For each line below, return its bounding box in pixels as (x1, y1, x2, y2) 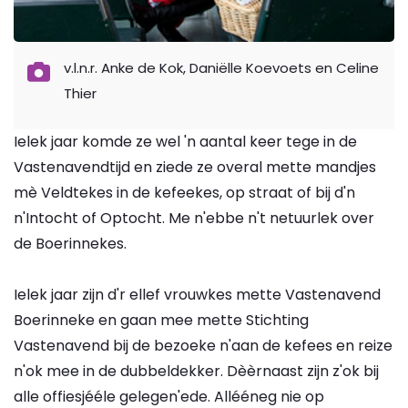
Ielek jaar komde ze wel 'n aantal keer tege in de (14, 130, 357, 152)
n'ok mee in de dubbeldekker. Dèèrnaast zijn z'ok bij (14, 360, 379, 382)
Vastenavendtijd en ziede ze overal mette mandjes (14, 156, 376, 178)
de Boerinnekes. (14, 232, 127, 254)
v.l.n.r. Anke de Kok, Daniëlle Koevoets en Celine (64, 57, 379, 77)
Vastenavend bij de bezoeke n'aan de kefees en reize (14, 334, 393, 356)
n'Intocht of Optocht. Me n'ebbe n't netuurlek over (14, 207, 374, 229)
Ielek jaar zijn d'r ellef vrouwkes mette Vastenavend (14, 283, 381, 305)
